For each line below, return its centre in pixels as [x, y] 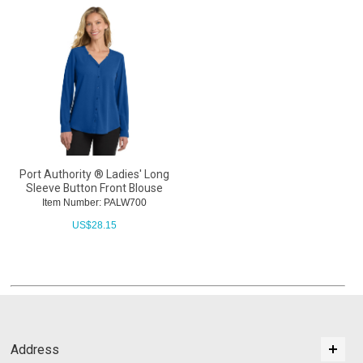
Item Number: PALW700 [94, 203]
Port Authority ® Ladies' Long [94, 175]
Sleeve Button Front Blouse [94, 188]
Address [35, 350]
